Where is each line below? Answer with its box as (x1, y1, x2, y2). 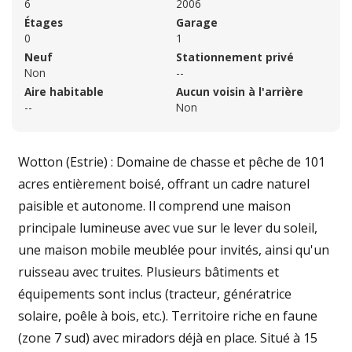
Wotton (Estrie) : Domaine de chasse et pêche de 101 (18, 152, 325, 170)
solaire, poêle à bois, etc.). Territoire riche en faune (18, 306, 317, 324)
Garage (176, 14, 218, 30)
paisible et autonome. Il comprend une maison (18, 196, 291, 214)
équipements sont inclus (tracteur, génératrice (18, 284, 291, 302)
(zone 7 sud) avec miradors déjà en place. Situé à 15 (18, 328, 317, 346)
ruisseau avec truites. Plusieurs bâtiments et (18, 262, 279, 280)
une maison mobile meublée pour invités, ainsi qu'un (18, 240, 329, 258)
